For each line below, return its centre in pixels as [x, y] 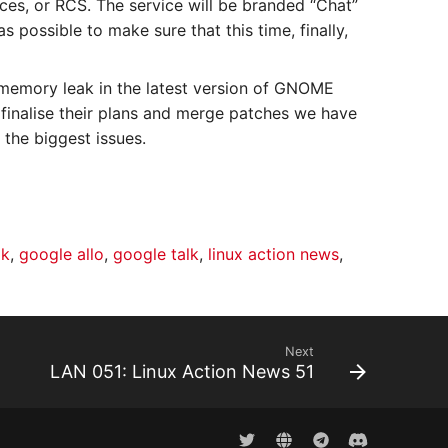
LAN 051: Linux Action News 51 [182, 371]
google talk [156, 254]
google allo [61, 254]
